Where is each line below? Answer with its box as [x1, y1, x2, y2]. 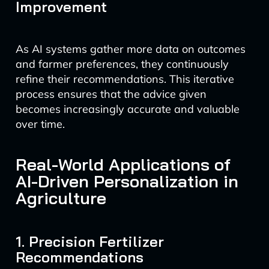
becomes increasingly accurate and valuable [15, 102, 240, 116]
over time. [15, 117, 65, 131]
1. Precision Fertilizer [15, 232, 164, 250]
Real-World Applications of [15, 154, 231, 175]
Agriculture [15, 187, 106, 208]
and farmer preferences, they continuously [15, 57, 229, 71]
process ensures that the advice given [15, 87, 207, 101]
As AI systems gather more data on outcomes [15, 42, 246, 56]
